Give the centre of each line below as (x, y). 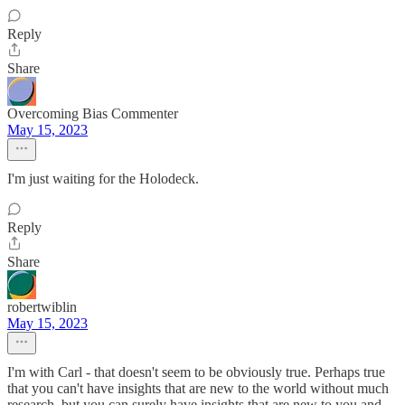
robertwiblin (42, 307)
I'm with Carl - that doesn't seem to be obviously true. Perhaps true (196, 372)
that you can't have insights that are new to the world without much (198, 388)
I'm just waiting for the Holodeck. (103, 179)
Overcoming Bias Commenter (93, 113)
